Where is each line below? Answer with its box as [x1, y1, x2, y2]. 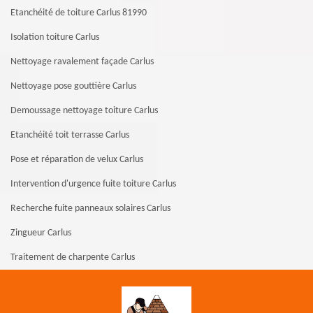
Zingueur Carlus [10, 228, 71, 239]
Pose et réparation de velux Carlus [10, 154, 143, 166]
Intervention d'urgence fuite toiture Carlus [10, 179, 176, 190]
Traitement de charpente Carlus [10, 252, 135, 263]
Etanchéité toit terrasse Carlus [10, 130, 129, 141]
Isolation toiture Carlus [10, 32, 99, 43]
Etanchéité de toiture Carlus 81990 [10, 8, 147, 19]
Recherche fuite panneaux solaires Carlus [10, 203, 170, 214]
